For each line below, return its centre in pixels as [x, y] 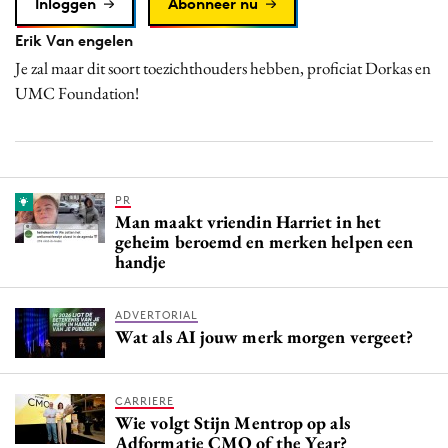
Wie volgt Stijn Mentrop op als [232, 422]
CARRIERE [144, 400]
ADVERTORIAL [156, 314]
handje [141, 261]
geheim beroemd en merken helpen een [264, 241]
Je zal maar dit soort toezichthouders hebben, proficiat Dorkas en [223, 67]
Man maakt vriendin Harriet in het [248, 221]
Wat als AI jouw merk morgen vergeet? [264, 336]
